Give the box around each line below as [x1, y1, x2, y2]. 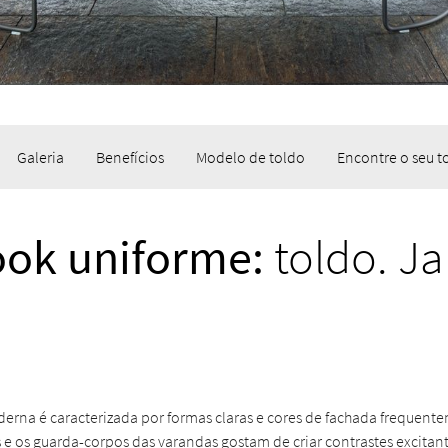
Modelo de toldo [195, 147, 305, 167]
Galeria [16, 147, 64, 167]
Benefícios [95, 147, 164, 167]
